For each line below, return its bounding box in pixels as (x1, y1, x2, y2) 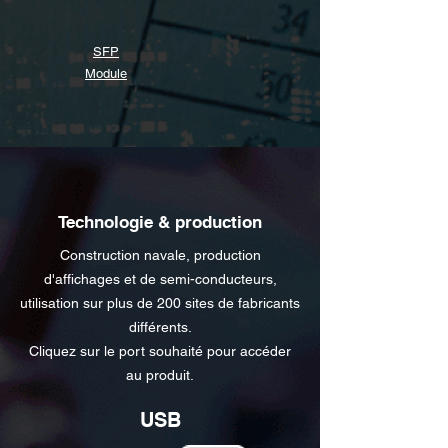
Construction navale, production (59, 247, 261, 263)
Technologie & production (58, 212, 262, 232)
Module (85, 66, 127, 81)
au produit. (126, 367, 194, 383)
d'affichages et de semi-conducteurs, (43, 271, 277, 287)
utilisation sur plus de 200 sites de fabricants (20, 295, 300, 311)
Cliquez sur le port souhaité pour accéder (29, 343, 291, 359)
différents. (128, 319, 192, 335)
